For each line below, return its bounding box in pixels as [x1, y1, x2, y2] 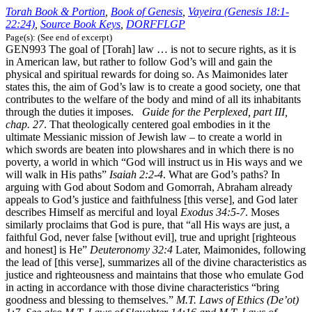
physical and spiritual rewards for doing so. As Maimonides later [6, 68, 288, 81]
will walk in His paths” [6, 169, 109, 181]
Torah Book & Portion [6, 6, 105, 18]
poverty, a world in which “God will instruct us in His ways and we [6, 156, 302, 169]
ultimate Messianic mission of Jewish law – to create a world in [6, 131, 282, 143]
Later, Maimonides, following [173, 244, 306, 256]
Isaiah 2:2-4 [109, 169, 163, 181]
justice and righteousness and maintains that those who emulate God [6, 269, 304, 281]
